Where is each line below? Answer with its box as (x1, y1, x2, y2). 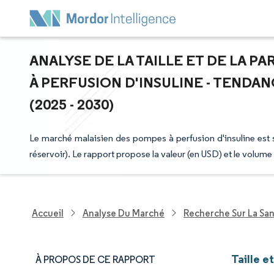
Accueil (32, 207, 64, 219)
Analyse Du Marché (83, 207, 165, 219)
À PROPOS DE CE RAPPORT (35, 254, 155, 265)
